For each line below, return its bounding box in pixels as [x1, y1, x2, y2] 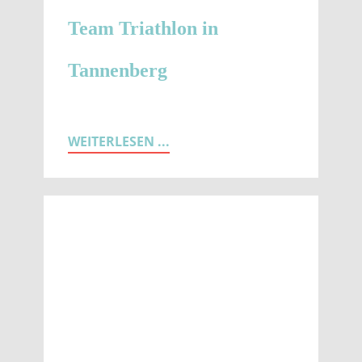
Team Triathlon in [68, 18, 218, 39]
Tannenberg [68, 60, 167, 81]
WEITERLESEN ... [68, 133, 170, 150]
